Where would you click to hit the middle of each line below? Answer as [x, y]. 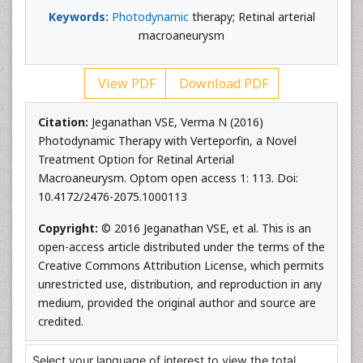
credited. [61, 321]
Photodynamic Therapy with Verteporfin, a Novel [167, 141]
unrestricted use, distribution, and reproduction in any [180, 284]
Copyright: [70, 228]
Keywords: [78, 17]
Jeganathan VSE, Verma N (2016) [177, 122]
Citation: [65, 122]
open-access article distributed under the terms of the [181, 247]
